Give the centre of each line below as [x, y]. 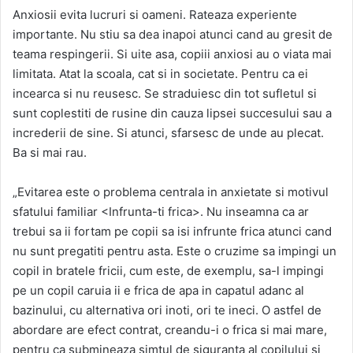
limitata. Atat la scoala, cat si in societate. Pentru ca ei [160, 74]
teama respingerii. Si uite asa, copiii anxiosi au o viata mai [172, 54]
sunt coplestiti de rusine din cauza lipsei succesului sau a [172, 113]
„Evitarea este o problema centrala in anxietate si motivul [171, 192]
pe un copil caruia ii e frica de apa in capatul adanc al [158, 290]
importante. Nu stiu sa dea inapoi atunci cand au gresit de [173, 34]
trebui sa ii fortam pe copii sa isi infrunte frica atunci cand [172, 231]
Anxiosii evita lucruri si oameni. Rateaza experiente [155, 15]
